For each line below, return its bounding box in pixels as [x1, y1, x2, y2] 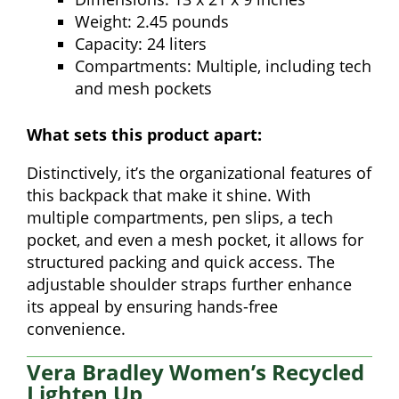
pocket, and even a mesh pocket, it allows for [27, 229, 363, 251]
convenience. [27, 318, 126, 340]
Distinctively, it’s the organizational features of [27, 162, 371, 184]
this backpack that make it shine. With [27, 184, 311, 207]
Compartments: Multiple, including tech [75, 55, 371, 77]
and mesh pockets [75, 77, 212, 100]
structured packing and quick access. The [27, 251, 335, 273]
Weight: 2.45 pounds [75, 11, 229, 33]
